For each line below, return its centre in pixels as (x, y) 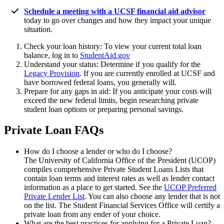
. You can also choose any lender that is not (152, 196)
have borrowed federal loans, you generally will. (100, 82)
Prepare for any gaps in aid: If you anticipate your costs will (118, 91)
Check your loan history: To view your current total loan (113, 46)
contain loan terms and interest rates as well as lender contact (119, 178)
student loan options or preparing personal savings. (104, 109)
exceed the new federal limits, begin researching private (111, 100)
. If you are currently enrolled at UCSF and (147, 73)
